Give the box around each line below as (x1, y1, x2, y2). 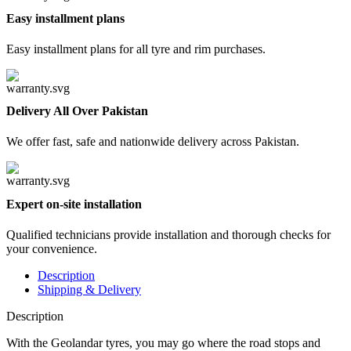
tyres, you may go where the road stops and (103, 336, 320, 349)
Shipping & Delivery (38, 283, 141, 296)
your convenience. (6, 242, 97, 255)
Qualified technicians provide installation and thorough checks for (6, 228, 331, 241)
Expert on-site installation (6, 197, 142, 211)
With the (6, 336, 48, 349)
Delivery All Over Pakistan (6, 104, 148, 118)
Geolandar (51, 336, 103, 349)
